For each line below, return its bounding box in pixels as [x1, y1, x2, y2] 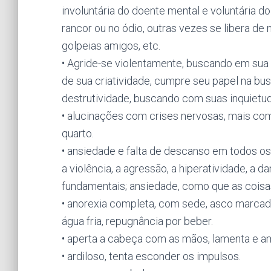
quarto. [62, 127, 94, 140]
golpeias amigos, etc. [62, 39, 160, 52]
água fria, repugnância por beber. [62, 215, 213, 227]
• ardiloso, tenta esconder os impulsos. [62, 250, 241, 263]
